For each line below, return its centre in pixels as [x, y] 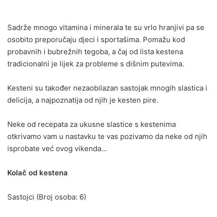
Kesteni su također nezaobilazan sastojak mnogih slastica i [107, 88]
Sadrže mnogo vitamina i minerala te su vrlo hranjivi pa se [106, 27]
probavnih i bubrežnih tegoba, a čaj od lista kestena [95, 51]
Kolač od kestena [38, 172]
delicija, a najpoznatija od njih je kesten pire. [83, 100]
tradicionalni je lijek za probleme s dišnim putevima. [96, 63]
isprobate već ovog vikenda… [57, 148]
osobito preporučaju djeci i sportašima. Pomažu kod [96, 39]
